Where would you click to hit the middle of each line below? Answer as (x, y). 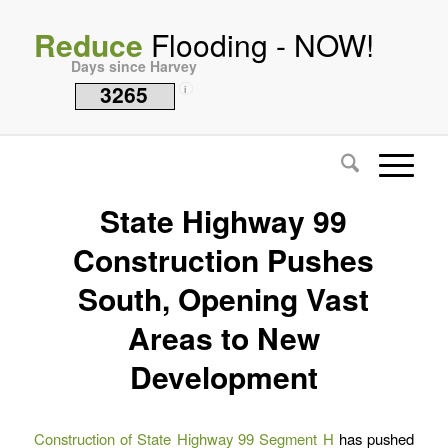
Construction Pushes (224, 259)
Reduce (88, 44)
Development (223, 376)
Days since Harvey (133, 66)
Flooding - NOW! (258, 44)
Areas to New (223, 337)
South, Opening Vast (224, 298)
